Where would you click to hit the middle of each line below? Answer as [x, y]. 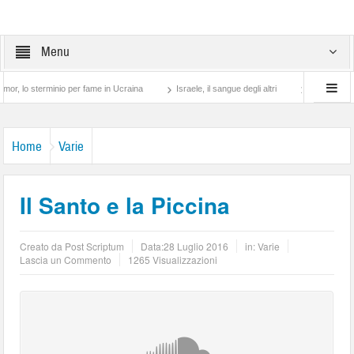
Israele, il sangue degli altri [197, 88]
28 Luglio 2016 [196, 246]
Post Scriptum [95, 246]
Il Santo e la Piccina [125, 205]
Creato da [43, 246]
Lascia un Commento [66, 260]
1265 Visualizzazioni [173, 260]
